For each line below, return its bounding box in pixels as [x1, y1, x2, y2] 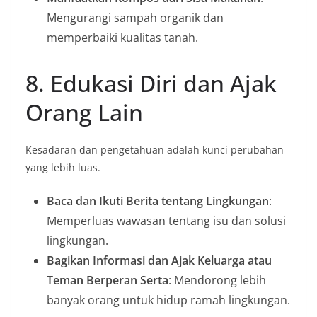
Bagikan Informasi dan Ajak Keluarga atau [47, 253, 272, 268]
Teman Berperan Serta [47, 272, 168, 288]
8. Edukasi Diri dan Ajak [25, 68, 277, 98]
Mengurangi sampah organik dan [47, 10, 224, 25]
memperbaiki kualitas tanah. [47, 30, 198, 45]
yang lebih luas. [25, 161, 100, 174]
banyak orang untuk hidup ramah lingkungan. [47, 292, 290, 308]
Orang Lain [25, 97, 143, 127]
